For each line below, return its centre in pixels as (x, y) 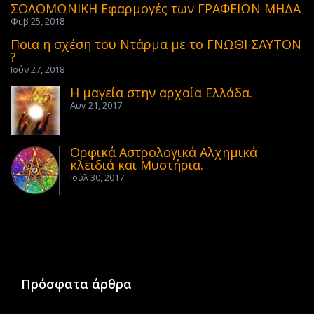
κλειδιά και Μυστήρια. (137, 165)
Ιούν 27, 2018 (37, 69)
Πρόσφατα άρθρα (76, 284)
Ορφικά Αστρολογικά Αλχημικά (164, 152)
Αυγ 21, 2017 (96, 105)
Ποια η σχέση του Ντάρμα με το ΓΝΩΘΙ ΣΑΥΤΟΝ (156, 44)
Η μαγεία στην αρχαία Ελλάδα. (161, 93)
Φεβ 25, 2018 (37, 21)
